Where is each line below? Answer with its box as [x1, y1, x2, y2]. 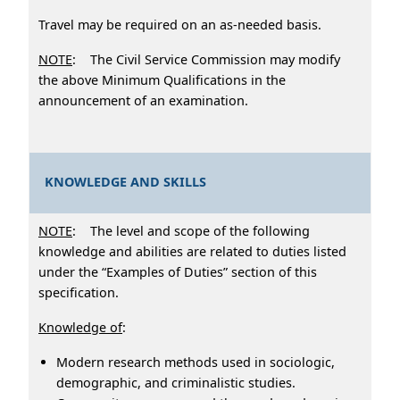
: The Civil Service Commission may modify [72, 50, 340, 68]
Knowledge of [38, 318, 122, 336]
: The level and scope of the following [72, 221, 310, 239]
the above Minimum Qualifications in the [38, 71, 286, 88]
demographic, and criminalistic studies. [56, 373, 296, 391]
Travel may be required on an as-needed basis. [38, 15, 329, 33]
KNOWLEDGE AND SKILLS [45, 173, 207, 191]
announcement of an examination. [38, 91, 248, 109]
